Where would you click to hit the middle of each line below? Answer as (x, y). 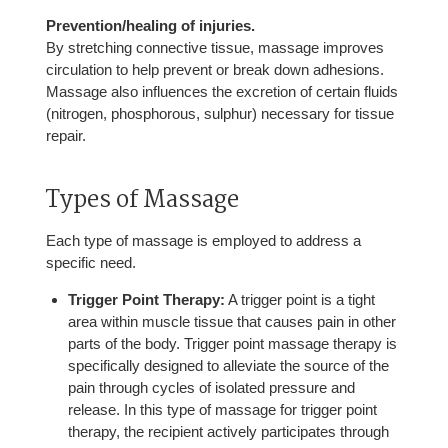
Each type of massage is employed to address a (203, 241)
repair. (65, 136)
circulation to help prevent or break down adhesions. (214, 70)
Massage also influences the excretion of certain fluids (221, 92)
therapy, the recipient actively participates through (229, 432)
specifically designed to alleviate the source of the (229, 366)
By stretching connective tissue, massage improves (214, 48)
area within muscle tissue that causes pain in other (232, 322)
